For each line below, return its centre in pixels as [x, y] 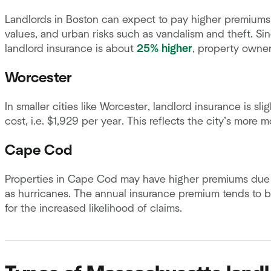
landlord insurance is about [71, 49]
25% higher [165, 49]
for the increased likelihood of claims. [93, 209]
